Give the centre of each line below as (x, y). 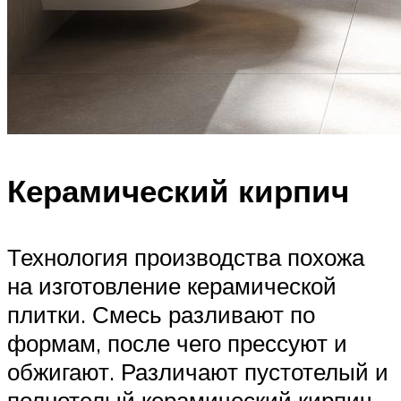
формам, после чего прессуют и (177, 342)
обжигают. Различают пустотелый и (198, 371)
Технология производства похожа (186, 256)
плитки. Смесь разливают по (161, 314)
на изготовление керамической (172, 285)
